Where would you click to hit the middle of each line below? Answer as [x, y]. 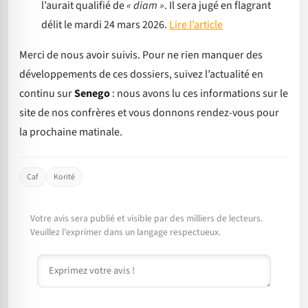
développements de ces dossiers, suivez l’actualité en [141, 74]
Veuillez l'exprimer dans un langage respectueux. [125, 232]
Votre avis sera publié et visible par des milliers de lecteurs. [146, 218]
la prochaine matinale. [71, 132]
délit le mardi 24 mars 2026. [105, 24]
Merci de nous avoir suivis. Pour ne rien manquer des [141, 55]
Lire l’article [196, 24]
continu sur [47, 93]
